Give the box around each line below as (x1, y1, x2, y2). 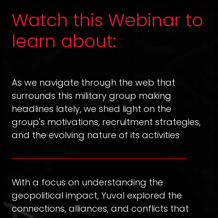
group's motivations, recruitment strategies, (11, 116, 200, 128)
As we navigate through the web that (11, 76, 175, 89)
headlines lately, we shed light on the (11, 103, 171, 115)
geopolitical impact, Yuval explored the (11, 189, 182, 202)
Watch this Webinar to (11, 8, 203, 33)
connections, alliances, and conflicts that (11, 202, 189, 215)
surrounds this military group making (11, 90, 171, 102)
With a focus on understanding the (11, 176, 163, 189)
